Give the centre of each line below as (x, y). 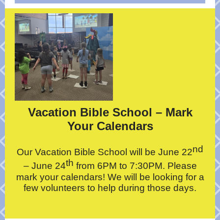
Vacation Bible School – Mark (110, 112)
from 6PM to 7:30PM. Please (135, 166)
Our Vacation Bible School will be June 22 (105, 152)
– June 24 (44, 166)
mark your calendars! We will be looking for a (110, 177)
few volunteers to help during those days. (110, 188)
